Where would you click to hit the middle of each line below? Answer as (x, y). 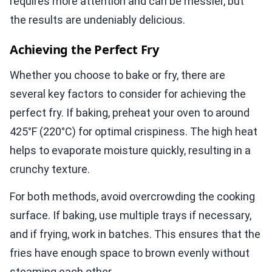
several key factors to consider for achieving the (128, 94)
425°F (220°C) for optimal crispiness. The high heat (134, 132)
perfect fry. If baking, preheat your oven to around (130, 113)
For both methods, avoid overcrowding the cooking (132, 197)
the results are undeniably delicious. (97, 20)
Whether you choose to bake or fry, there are (117, 75)
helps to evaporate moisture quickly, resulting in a (130, 151)
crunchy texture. (50, 169)
